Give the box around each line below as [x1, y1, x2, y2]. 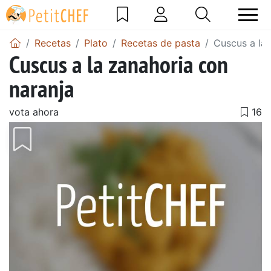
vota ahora [9, 105, 59, 118]
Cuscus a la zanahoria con [9, 48, 228, 80]
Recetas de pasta [121, 36, 200, 49]
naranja [9, 72, 74, 104]
